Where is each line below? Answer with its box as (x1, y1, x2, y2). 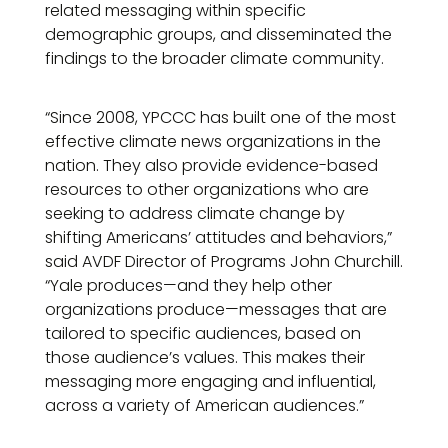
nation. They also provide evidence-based (45, 154, 378, 177)
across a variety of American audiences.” (45, 394, 364, 417)
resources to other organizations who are (45, 178, 369, 201)
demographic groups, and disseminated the (45, 23, 392, 46)
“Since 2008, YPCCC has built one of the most (45, 106, 396, 129)
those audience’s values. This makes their (45, 346, 365, 369)
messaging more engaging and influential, (45, 370, 376, 393)
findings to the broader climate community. (45, 47, 384, 70)
